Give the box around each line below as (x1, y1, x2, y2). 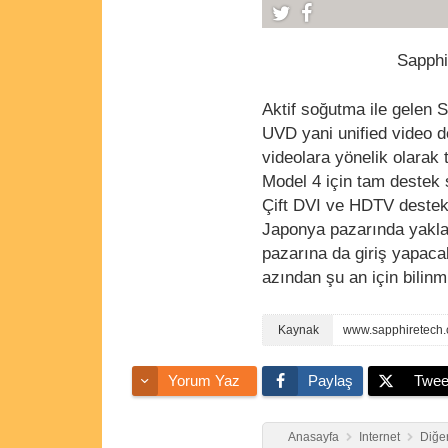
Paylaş (308, 373, 353, 390)
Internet (359, 430, 400, 445)
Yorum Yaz (168, 373, 240, 390)
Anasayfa (288, 430, 339, 445)
